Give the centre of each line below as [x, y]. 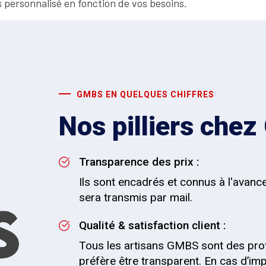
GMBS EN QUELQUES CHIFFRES [145, 94]
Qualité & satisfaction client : [152, 225]
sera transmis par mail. [136, 197]
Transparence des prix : [139, 162]
